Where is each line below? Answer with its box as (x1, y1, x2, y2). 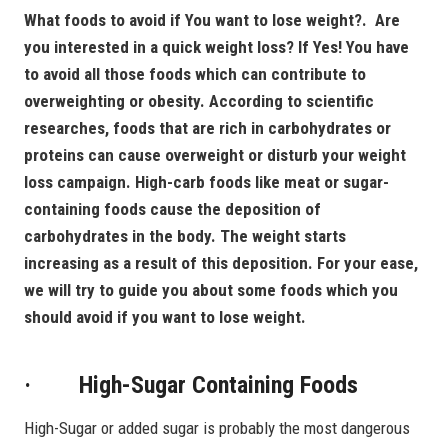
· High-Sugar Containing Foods (24, 370, 358, 399)
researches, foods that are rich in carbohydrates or (24, 117, 391, 138)
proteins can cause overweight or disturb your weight (24, 144, 406, 165)
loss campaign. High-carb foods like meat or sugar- (24, 171, 389, 192)
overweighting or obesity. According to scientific (24, 90, 374, 111)
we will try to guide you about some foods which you (24, 279, 398, 300)
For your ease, (317, 252, 418, 273)
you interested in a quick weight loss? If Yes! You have (24, 36, 409, 57)
